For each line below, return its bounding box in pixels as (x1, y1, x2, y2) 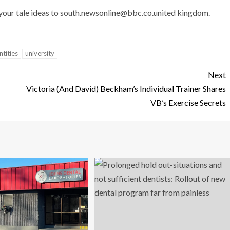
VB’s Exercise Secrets (150, 97, 226, 107)
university (25, 49, 54, 57)
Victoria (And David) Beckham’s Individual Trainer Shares (26, 83, 226, 93)
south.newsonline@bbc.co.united (60, 7, 176, 17)
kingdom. (176, 7, 210, 17)
